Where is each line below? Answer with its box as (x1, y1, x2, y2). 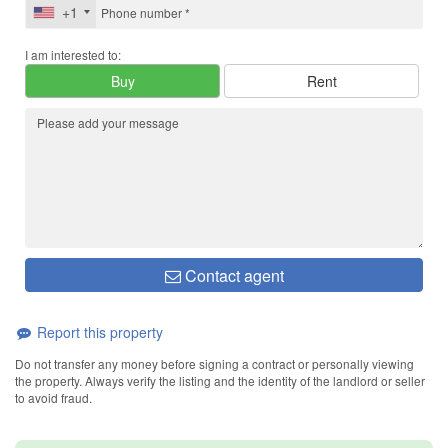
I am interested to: (25, 46, 121, 64)
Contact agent (180, 264, 284, 288)
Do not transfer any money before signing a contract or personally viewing (15, 354, 414, 372)
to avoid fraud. (15, 388, 92, 406)
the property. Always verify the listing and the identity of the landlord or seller (15, 371, 425, 389)
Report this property (33, 322, 163, 343)
